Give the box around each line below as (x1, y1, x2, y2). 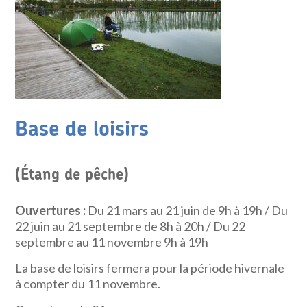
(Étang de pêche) (15, 167, 130, 182)
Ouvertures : (15, 203, 88, 218)
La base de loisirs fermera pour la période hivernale (15, 260, 285, 275)
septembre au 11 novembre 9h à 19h (15, 234, 209, 249)
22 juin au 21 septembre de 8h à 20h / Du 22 (15, 219, 246, 234)
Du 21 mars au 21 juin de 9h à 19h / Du (88, 203, 288, 218)
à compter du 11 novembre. (15, 276, 161, 291)
